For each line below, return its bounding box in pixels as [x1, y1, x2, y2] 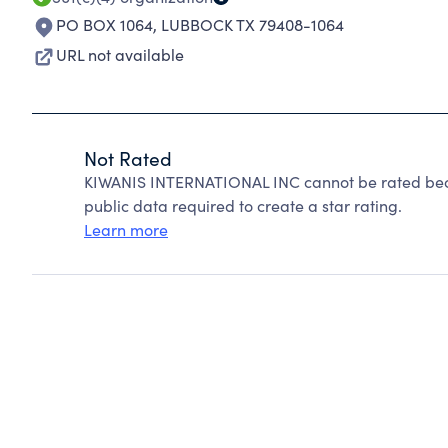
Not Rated [84, 145, 172, 171]
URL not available [56, 44, 184, 65]
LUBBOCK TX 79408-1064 [161, 14, 344, 35]
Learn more [84, 219, 168, 240]
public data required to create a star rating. [84, 195, 402, 216]
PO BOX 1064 [56, 14, 153, 35]
